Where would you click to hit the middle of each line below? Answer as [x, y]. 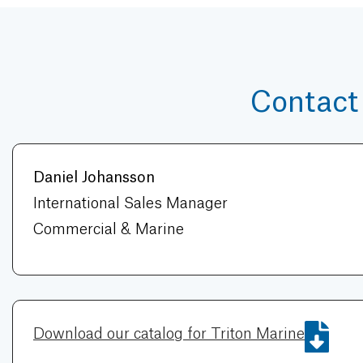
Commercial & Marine [109, 230]
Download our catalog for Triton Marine [169, 333]
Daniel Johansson [94, 178]
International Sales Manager [130, 204]
